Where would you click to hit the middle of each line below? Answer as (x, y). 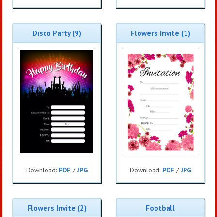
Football (160, 208)
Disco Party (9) (57, 33)
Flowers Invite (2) (57, 208)
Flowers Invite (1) (160, 33)
